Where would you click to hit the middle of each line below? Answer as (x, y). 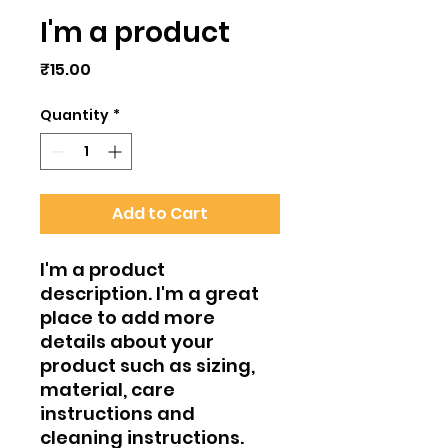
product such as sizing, (147, 365)
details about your (127, 341)
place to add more (127, 317)
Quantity (74, 115)
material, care (107, 389)
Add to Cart (160, 213)
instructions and (117, 413)
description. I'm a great (149, 293)
